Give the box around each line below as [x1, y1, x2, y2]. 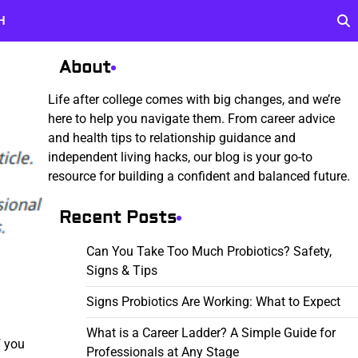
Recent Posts [58, 207, 177, 229]
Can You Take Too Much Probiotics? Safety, [86, 244, 332, 259]
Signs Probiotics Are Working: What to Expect [86, 294, 340, 309]
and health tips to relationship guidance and [47, 130, 296, 145]
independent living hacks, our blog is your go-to [47, 149, 312, 165]
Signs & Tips [86, 263, 157, 278]
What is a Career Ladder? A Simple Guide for [86, 325, 336, 340]
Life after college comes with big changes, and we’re [47, 92, 340, 107]
